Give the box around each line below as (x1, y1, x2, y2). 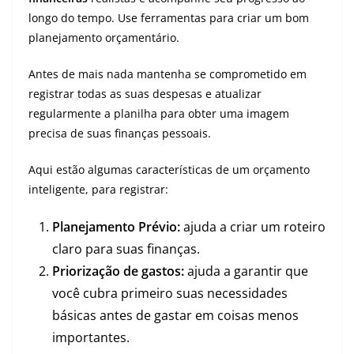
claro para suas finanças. (52, 240, 200, 258)
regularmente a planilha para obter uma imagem (28, 106, 289, 121)
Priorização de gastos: (52, 262, 184, 280)
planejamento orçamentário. (28, 30, 179, 45)
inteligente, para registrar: (28, 182, 168, 197)
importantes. (52, 329, 130, 346)
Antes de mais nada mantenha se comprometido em (28, 66, 307, 81)
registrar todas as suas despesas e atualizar (28, 86, 262, 101)
